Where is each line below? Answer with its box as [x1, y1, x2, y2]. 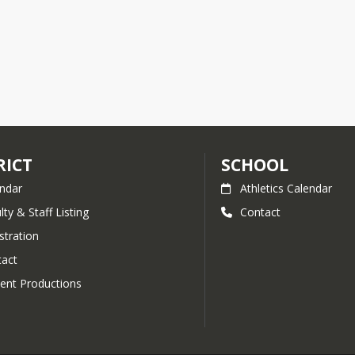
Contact [240, 204, 281, 219]
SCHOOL [221, 154, 289, 176]
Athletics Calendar [240, 181, 333, 196]
